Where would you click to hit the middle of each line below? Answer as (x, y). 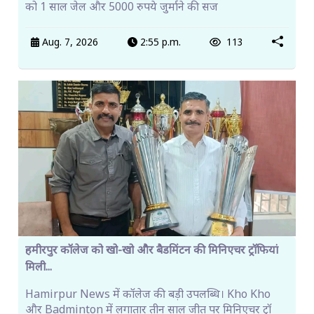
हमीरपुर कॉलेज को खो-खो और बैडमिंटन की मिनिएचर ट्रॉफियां (152, 252)
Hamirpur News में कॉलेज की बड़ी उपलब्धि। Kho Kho (148, 296)
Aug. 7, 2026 (69, 43)
